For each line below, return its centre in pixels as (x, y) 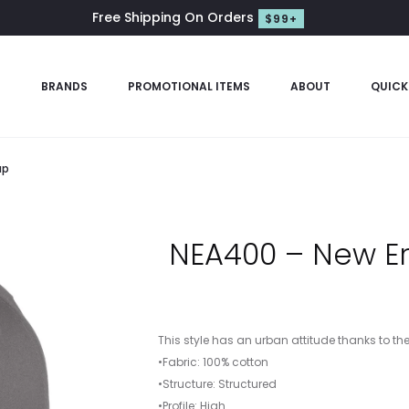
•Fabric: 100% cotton (213, 362)
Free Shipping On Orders (173, 17)
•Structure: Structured (217, 384)
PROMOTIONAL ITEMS (189, 86)
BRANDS (64, 86)
